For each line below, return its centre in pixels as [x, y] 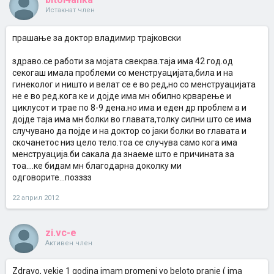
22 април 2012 [35, 198]
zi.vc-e [61, 233]
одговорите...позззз [52, 177]
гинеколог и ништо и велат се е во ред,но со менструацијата [134, 84]
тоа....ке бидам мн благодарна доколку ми [97, 166]
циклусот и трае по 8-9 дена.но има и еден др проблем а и [129, 108]
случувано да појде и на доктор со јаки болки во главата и [129, 131]
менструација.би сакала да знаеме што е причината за [123, 154]
